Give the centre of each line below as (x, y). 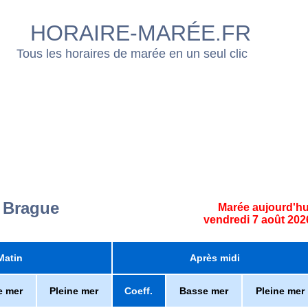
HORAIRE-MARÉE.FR (140, 33)
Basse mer (203, 291)
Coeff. (139, 291)
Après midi (215, 258)
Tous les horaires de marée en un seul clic (132, 54)
